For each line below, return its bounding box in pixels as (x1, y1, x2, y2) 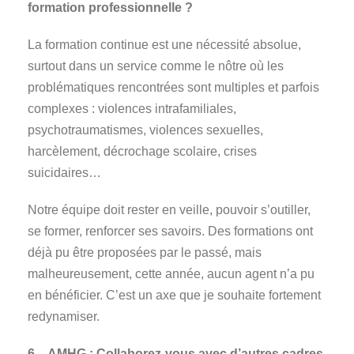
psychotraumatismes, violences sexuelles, (28, 123, 263, 137)
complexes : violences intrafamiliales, (28, 102, 236, 116)
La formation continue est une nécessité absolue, (28, 38, 301, 52)
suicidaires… (28, 166, 101, 180)
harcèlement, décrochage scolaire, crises (28, 145, 257, 159)
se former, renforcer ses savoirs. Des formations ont (28, 224, 313, 239)
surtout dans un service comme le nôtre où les (28, 59, 284, 73)
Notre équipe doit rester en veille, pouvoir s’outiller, (28, 203, 311, 217)
